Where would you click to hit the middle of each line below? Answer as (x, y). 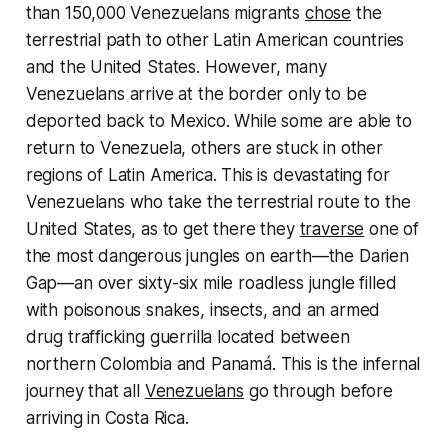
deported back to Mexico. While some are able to (218, 121)
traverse (332, 229)
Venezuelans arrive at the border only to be (196, 94)
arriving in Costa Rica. (107, 418)
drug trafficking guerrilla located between (187, 337)
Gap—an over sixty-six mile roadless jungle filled (211, 283)
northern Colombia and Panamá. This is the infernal (223, 364)
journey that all (85, 391)
